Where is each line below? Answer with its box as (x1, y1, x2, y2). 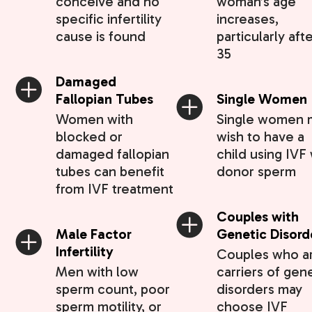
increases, (217, 10, 279, 28)
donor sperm (217, 163, 296, 180)
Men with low (56, 263, 139, 281)
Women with (56, 111, 133, 128)
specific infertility (56, 10, 162, 28)
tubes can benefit (56, 163, 164, 180)
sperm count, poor (56, 281, 170, 298)
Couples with (217, 208, 299, 226)
